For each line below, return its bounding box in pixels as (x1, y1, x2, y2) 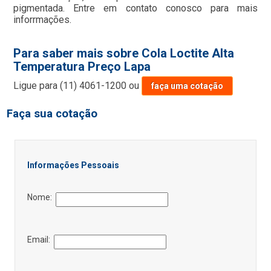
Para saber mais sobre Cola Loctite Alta (13, 46, 235, 61)
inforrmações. (13, 14, 72, 26)
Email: (27, 235, 54, 245)
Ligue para (13, 80, 60, 92)
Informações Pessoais (27, 160, 119, 171)
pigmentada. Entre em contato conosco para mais (13, 2, 258, 15)
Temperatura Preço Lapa (13, 59, 151, 74)
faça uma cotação (151, 81, 224, 91)
